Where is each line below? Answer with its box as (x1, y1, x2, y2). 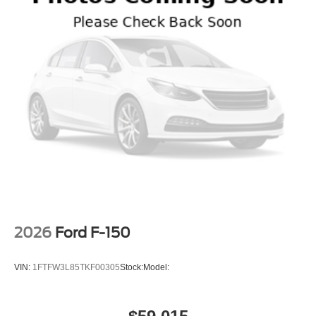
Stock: (120, 262, 143, 273)
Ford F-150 (55, 224, 130, 241)
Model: (143, 262, 169, 273)
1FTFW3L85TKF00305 (32, 262, 120, 273)
